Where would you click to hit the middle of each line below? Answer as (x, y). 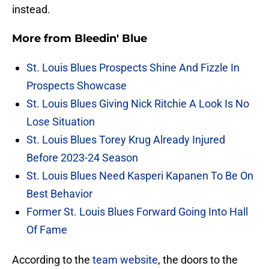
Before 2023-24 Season (82, 158)
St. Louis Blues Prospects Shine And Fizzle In (133, 68)
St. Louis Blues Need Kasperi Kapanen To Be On (140, 176)
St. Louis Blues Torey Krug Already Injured (126, 140)
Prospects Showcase (77, 86)
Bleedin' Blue (111, 39)
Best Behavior (59, 194)
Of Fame (47, 230)
